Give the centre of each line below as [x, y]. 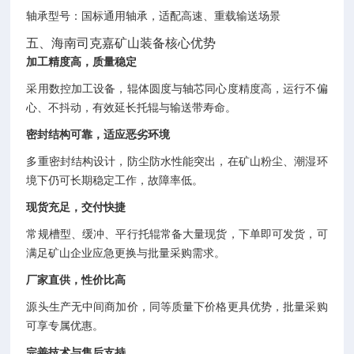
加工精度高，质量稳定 [82, 62]
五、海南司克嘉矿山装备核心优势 [121, 43]
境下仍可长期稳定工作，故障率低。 [115, 180]
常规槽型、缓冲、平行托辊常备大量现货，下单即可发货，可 [177, 234]
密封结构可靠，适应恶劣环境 [98, 134]
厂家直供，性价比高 [76, 280]
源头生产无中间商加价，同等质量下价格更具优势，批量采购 [177, 307]
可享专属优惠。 [65, 326]
